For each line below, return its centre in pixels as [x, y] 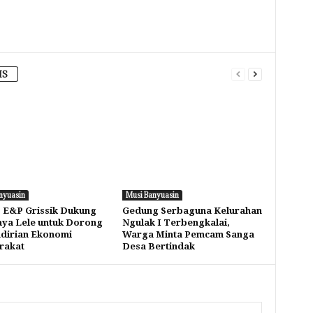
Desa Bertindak [158, 246]
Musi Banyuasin [152, 195]
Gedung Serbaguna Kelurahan [192, 211]
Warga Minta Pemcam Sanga [188, 234]
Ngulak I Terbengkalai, [176, 223]
